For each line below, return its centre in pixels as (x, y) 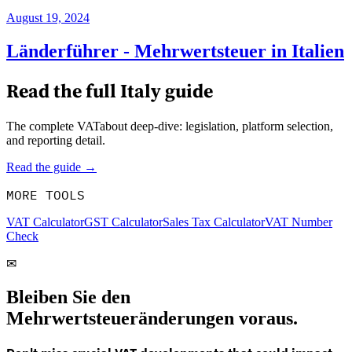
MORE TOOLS (46, 195)
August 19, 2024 (48, 18)
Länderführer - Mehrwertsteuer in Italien (175, 51)
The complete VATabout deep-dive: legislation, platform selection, (170, 126)
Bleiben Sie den (68, 297)
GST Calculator (123, 222)
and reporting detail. (57, 141)
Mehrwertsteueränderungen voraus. (152, 318)
